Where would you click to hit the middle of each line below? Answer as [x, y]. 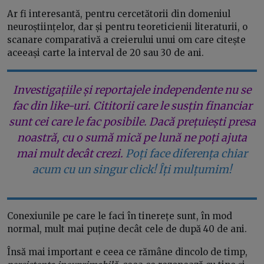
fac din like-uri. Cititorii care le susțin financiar [132, 106]
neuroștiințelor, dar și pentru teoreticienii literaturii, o [127, 27]
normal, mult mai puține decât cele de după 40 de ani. [127, 229]
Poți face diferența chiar [187, 154]
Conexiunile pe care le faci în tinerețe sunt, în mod [120, 216]
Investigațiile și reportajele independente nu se [132, 90]
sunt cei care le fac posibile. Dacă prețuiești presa [132, 122]
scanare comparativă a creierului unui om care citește [126, 40]
